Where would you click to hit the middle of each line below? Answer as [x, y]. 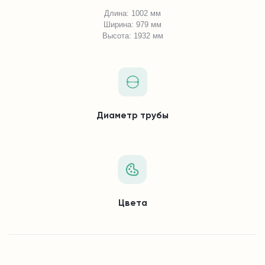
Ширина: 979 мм [132, 25]
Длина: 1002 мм [132, 14]
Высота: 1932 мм [132, 36]
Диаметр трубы [132, 116]
